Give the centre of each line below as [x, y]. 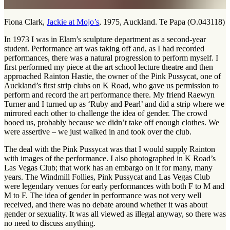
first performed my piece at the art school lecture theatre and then [109, 67]
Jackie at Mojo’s [73, 22]
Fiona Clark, [25, 22]
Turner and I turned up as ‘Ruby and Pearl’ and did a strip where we [114, 104]
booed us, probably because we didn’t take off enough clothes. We [112, 123]
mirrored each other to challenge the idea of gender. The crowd [106, 113]
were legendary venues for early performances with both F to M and [114, 186]
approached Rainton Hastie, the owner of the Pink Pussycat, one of [112, 76]
